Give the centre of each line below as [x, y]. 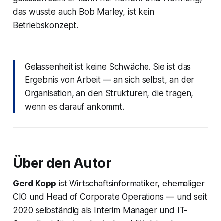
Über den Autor [62, 163]
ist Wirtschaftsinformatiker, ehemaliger [130, 184]
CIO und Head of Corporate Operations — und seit [110, 197]
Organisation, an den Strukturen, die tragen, [109, 93]
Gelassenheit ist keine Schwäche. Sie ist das [108, 67]
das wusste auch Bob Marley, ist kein [83, 12]
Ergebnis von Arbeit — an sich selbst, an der [110, 80]
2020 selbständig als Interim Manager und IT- [100, 210]
